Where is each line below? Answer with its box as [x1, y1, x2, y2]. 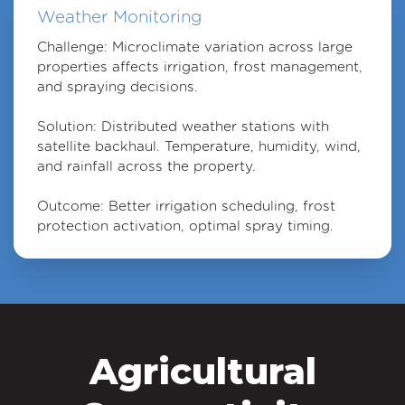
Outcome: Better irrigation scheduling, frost [36, 197, 335, 215]
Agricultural [89, 348, 316, 393]
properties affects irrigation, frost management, [36, 58, 363, 76]
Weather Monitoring [36, 5, 202, 26]
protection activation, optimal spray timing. [36, 217, 334, 235]
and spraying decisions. [36, 78, 198, 96]
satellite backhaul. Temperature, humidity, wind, [36, 137, 361, 155]
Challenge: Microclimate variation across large [36, 38, 353, 56]
